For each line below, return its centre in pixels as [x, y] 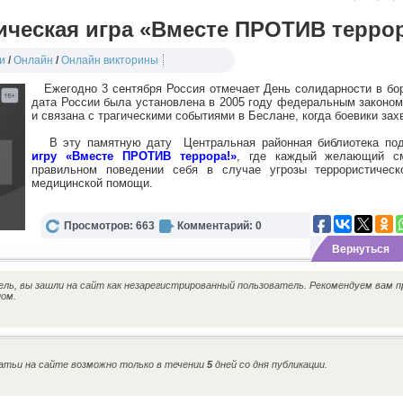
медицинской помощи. [92, 183]
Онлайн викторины [110, 60]
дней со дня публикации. [270, 364]
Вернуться [361, 249]
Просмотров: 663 [109, 226]
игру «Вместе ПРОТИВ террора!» [134, 156]
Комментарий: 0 [219, 226]
